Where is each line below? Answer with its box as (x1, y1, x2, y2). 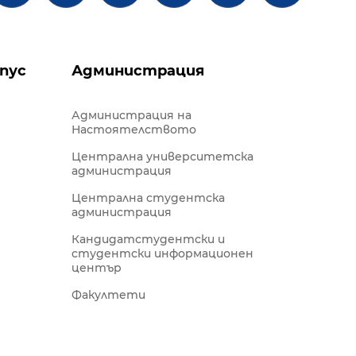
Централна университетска (72, 149, 253, 164)
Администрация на (72, 108, 192, 122)
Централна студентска (72, 191, 225, 205)
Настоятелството (72, 122, 196, 137)
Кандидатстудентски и (72, 232, 225, 246)
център (72, 261, 122, 275)
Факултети (72, 288, 145, 302)
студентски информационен (72, 246, 253, 261)
